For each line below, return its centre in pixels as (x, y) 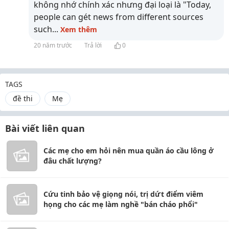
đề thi (23, 98)
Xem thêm (79, 29)
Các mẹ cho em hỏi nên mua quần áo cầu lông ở (129, 151)
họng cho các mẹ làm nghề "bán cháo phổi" (121, 204)
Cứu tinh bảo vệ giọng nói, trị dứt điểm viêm (123, 194)
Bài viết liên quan (45, 128)
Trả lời (93, 45)
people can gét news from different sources (119, 17)
